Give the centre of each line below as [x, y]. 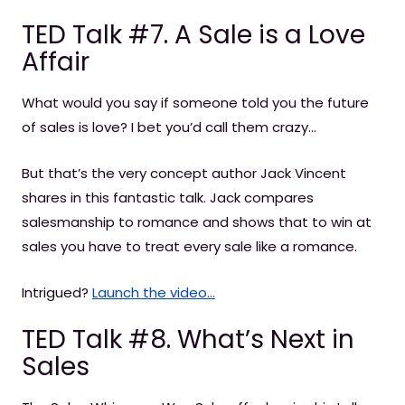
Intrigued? [57, 292]
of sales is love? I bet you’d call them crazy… [169, 127]
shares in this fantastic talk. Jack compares [168, 198]
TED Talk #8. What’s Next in [188, 339]
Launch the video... [154, 292]
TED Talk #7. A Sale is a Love [193, 35]
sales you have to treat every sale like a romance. [189, 246]
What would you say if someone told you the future [195, 103]
